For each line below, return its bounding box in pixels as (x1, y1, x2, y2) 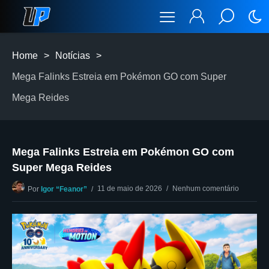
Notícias (55, 50, 90, 61)
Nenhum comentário (172, 184, 239, 193)
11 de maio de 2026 (97, 184, 162, 193)
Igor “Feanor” (41, 185, 87, 193)
